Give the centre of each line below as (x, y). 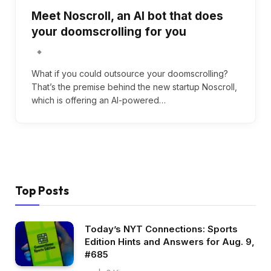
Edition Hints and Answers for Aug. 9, (170, 241)
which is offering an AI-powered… (99, 100)
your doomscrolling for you (109, 31)
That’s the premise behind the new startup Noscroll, (134, 87)
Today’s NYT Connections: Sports (161, 229)
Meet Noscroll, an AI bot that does (127, 16)
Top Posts (42, 190)
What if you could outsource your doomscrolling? (130, 73)
